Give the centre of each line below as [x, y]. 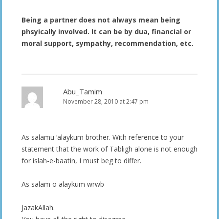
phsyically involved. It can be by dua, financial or [106, 31]
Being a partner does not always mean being [101, 20]
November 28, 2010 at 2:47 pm [106, 101]
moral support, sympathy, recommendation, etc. [108, 43]
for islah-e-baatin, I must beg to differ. [81, 160]
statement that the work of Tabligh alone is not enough [109, 149]
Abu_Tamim [83, 91]
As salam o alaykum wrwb [63, 184]
